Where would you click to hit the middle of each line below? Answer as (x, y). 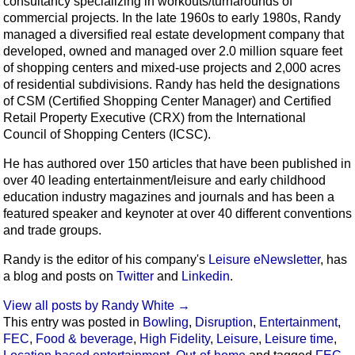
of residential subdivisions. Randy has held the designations (172, 85)
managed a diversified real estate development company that (174, 35)
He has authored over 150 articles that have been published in (177, 164)
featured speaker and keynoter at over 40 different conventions (177, 214)
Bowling (166, 323)
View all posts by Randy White (90, 306)
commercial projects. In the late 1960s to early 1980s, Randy (172, 18)
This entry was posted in (73, 323)
